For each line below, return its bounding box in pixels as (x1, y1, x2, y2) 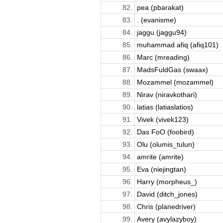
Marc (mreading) (136, 53, 190, 61)
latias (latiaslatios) (136, 103, 193, 111)
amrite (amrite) (136, 152, 184, 161)
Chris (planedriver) (136, 202, 196, 211)
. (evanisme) (136, 15, 176, 24)
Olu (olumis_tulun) (136, 140, 195, 148)
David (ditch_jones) (136, 190, 198, 198)
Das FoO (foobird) (136, 127, 194, 136)
